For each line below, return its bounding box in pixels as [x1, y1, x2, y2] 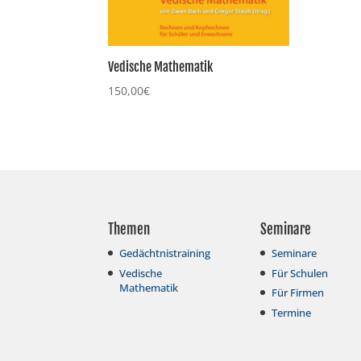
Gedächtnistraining [119, 246, 211, 261]
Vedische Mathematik [108, 58, 214, 75]
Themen [108, 221, 151, 239]
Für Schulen [272, 265, 329, 280]
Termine [272, 305, 312, 320]
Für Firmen [272, 285, 325, 301]
